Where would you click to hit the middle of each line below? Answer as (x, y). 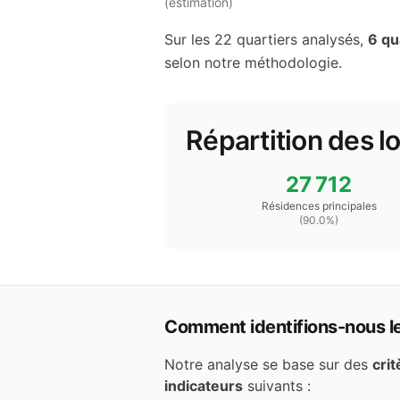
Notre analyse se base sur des (268, 364)
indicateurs (204, 386)
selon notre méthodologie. (253, 62)
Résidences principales (319, 206)
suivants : (277, 386)
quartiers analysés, (300, 39)
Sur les (189, 39)
